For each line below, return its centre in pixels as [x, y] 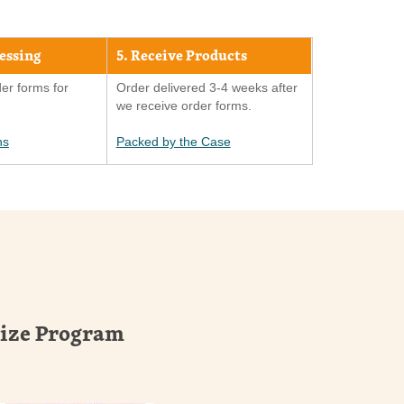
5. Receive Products [181, 55]
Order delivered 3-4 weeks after [207, 87]
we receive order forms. [184, 105]
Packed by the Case [173, 141]
